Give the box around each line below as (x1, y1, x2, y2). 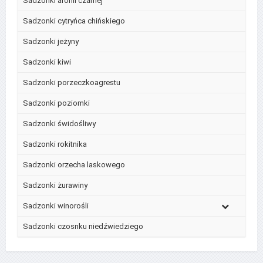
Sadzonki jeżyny (23, 36, 79, 46)
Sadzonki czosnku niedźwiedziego (23, 221, 143, 231)
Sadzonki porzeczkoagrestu (23, 77, 120, 87)
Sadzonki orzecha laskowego (23, 160, 125, 169)
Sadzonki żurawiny (23, 180, 87, 190)
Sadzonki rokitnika (23, 139, 87, 149)
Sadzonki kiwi (23, 57, 71, 66)
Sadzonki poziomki (23, 98, 90, 107)
